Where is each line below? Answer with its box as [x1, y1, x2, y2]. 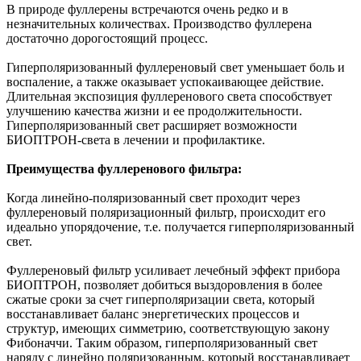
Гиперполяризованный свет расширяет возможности [6, 118, 297, 132]
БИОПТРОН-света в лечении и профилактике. [6, 132, 265, 147]
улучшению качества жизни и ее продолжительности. [6, 103, 302, 118]
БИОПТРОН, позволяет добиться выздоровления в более [6, 277, 322, 292]
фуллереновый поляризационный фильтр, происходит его [6, 205, 326, 219]
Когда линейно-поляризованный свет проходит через [6, 190, 300, 205]
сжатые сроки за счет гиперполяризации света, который [6, 292, 315, 306]
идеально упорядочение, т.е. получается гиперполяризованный [6, 219, 355, 234]
